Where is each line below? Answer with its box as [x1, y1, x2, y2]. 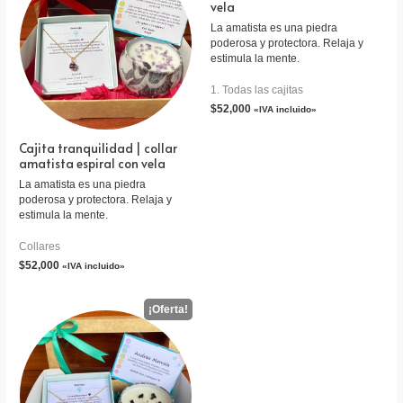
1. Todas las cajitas [210, 84, 303, 96]
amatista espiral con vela [19, 155, 166, 173]
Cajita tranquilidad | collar [19, 139, 178, 157]
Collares [19, 240, 61, 253]
